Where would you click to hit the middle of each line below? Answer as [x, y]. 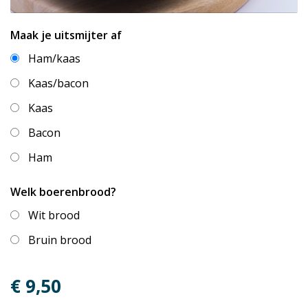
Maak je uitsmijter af [66, 35]
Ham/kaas [54, 59]
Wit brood [54, 216]
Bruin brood [60, 240]
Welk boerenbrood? [63, 192]
